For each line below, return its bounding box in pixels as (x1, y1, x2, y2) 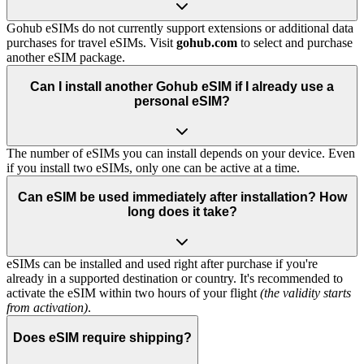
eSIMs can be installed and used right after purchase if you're (6, 256, 318, 271)
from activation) (6, 300, 88, 314)
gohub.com (176, 35, 237, 50)
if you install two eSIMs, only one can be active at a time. (6, 160, 300, 175)
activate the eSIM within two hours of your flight (6, 285, 260, 300)
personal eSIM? (134, 94, 230, 109)
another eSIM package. (6, 50, 125, 64)
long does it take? (127, 205, 237, 219)
